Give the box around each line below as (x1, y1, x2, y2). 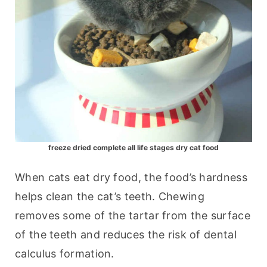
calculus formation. (15, 247, 114, 260)
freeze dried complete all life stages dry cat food (48, 143, 219, 153)
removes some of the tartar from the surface (15, 209, 250, 222)
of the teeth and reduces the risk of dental (15, 228, 237, 241)
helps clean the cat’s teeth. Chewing (15, 190, 204, 203)
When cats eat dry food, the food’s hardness (15, 171, 247, 184)
